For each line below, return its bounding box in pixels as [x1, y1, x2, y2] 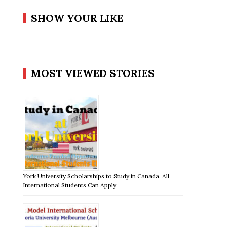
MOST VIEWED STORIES [31, 66, 155, 80]
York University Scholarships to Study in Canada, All [23, 172, 170, 180]
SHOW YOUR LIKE [31, 11, 124, 24]
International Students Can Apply [23, 181, 117, 189]
